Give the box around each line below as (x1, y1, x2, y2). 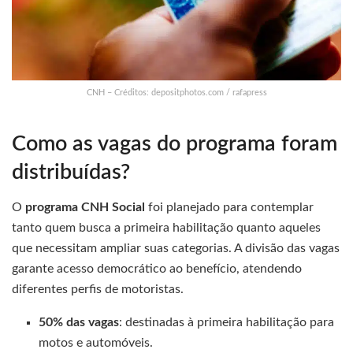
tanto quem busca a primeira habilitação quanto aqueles (12, 221, 321, 235)
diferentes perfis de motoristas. (12, 283, 184, 296)
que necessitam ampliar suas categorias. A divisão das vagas (12, 242, 340, 255)
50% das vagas (39, 316, 120, 329)
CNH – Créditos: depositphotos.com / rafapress (86, 88, 267, 98)
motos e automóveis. (39, 336, 154, 350)
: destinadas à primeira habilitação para (119, 316, 335, 329)
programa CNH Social (25, 201, 145, 214)
